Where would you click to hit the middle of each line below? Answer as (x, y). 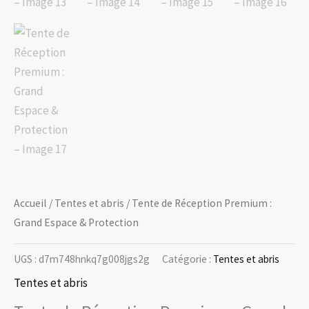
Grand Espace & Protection (76, 223)
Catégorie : (188, 259)
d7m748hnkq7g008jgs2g (94, 259)
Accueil (30, 203)
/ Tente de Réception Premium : (198, 203)
